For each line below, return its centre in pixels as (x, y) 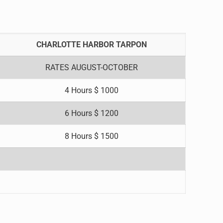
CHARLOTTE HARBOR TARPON (92, 45)
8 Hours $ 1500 (92, 136)
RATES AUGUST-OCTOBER (92, 67)
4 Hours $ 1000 (92, 90)
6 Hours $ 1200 (92, 113)
